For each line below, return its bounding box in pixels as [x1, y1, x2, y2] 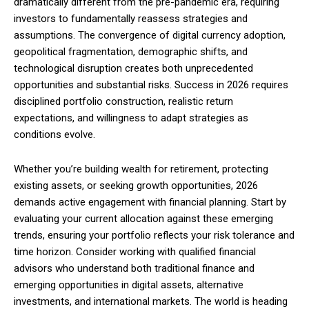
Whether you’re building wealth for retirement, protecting [14, 163, 268, 176]
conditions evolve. [14, 128, 95, 141]
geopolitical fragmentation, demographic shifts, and [14, 46, 248, 59]
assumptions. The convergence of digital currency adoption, [14, 29, 286, 42]
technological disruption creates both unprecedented [14, 62, 253, 75]
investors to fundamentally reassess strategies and [14, 12, 248, 26]
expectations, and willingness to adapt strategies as [14, 112, 248, 125]
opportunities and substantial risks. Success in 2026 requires [14, 79, 288, 92]
